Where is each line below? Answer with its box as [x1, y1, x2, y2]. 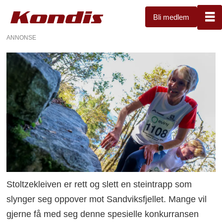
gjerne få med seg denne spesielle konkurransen [6, 209, 199, 219]
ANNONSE [6, 34, 37, 41]
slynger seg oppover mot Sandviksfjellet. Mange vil [6, 194, 207, 204]
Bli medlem [153, 12, 189, 21]
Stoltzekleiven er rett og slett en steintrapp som [6, 179, 192, 189]
